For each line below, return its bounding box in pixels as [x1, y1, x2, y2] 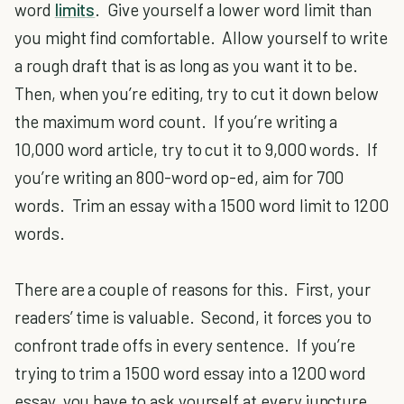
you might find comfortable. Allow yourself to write [14, 27, 389, 48]
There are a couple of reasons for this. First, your [14, 279, 372, 299]
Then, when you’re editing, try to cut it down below [14, 83, 380, 104]
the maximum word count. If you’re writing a [14, 111, 337, 132]
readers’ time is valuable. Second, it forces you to [14, 307, 372, 327]
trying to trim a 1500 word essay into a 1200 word [14, 363, 367, 383]
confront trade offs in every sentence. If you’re [14, 335, 356, 355]
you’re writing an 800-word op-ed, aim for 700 [14, 167, 344, 188]
